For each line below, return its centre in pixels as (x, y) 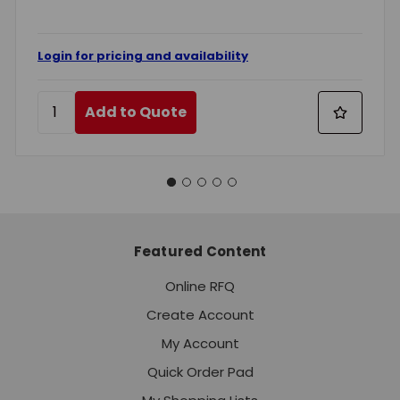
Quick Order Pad (200, 372)
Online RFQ (200, 286)
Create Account (200, 315)
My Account (200, 343)
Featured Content (200, 251)
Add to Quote (136, 112)
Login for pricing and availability (143, 55)
